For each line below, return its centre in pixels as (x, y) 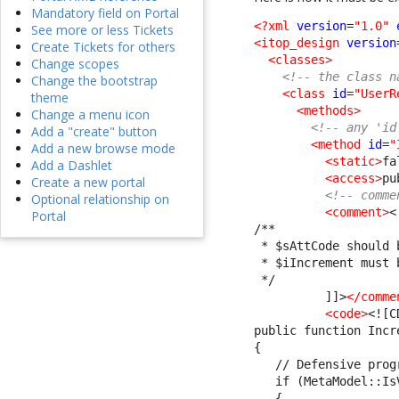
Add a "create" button (94, 132)
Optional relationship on (100, 199)
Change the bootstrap (94, 81)
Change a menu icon (90, 115)
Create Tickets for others (103, 47)
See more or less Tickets (102, 30)
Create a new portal (88, 183)
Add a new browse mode (103, 149)
